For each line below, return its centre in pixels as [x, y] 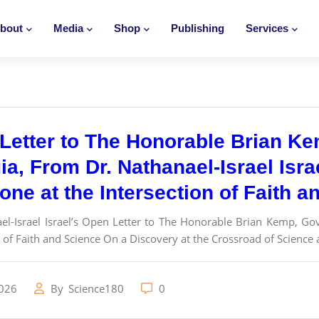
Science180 [98, 288]
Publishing [198, 28]
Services [267, 28]
